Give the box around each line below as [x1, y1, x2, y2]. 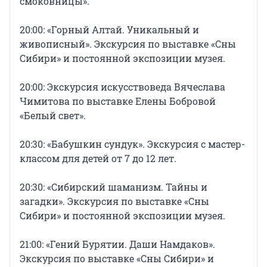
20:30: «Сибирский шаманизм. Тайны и [20, 181, 207, 194]
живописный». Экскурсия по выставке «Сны [20, 38, 236, 51]
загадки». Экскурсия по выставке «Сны [20, 195, 209, 208]
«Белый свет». [20, 109, 86, 122]
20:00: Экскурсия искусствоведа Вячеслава [20, 80, 225, 94]
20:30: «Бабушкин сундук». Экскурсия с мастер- [20, 138, 245, 151]
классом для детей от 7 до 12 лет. [20, 152, 176, 165]
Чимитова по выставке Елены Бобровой [20, 95, 216, 108]
